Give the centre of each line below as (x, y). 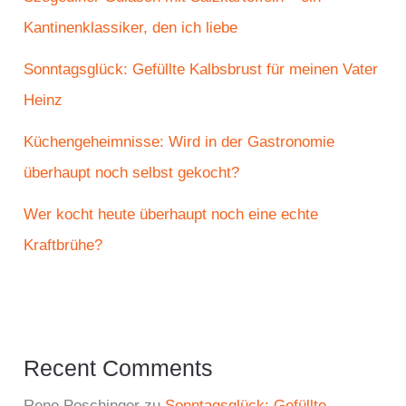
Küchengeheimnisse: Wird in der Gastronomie (179, 141)
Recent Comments (119, 368)
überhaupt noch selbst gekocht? (132, 172)
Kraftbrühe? (63, 245)
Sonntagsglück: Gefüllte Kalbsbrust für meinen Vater (201, 69)
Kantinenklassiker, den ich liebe (131, 27)
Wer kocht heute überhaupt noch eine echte (171, 214)
